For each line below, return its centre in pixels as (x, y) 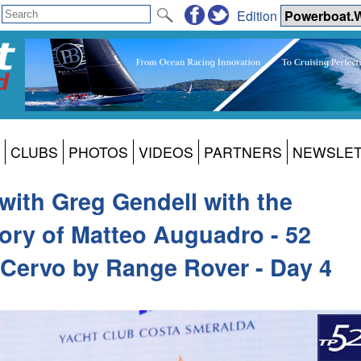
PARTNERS (243, 152)
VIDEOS (166, 152)
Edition (259, 15)
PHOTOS (98, 152)
